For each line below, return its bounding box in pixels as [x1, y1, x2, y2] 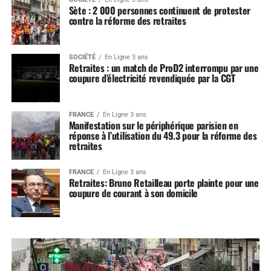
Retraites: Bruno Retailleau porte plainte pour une [68, 175, 259, 191]
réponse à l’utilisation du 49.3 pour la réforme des [68, 128, 257, 143]
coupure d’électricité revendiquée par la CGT [68, 71, 235, 86]
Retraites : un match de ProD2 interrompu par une [68, 60, 259, 76]
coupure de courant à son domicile [68, 186, 198, 201]
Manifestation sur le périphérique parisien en [68, 118, 238, 133]
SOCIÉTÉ [68, 53, 96, 62]
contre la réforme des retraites [68, 13, 186, 28]
